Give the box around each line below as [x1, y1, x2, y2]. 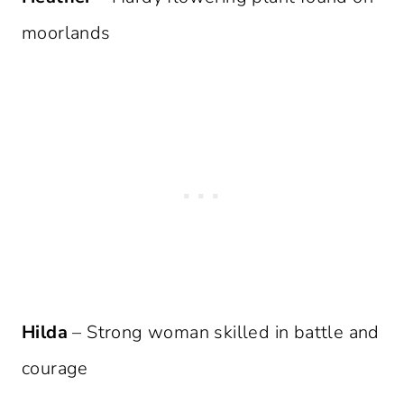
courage [22, 356, 88, 381]
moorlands [22, 21, 111, 46]
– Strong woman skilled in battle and [68, 320, 380, 345]
